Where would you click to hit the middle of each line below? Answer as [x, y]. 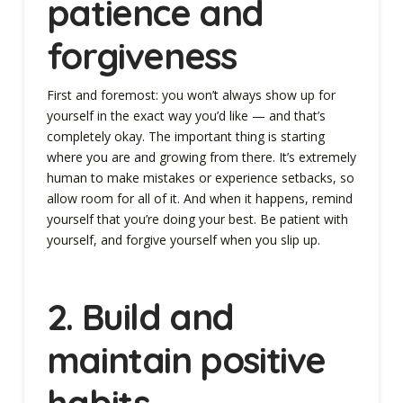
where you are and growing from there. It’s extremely [201, 157]
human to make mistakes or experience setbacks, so [200, 177]
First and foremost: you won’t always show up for [191, 94]
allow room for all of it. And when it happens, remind [199, 198]
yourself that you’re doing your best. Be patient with [197, 219]
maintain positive [186, 359]
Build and [158, 316]
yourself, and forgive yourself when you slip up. [185, 239]
